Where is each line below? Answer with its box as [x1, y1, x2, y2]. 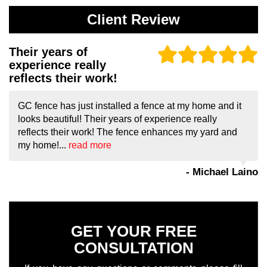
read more [69, 140, 111, 151]
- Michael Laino [186, 166, 258, 178]
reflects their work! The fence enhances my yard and [18, 127, 237, 138]
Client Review [87, 12, 180, 28]
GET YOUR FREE [70, 222, 197, 241]
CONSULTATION [73, 239, 194, 257]
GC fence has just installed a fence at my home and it [18, 101, 241, 111]
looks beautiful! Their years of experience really [18, 114, 217, 125]
